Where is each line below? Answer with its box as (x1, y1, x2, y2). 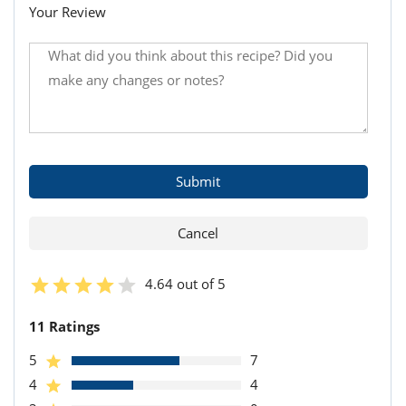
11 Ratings (29, 317, 100, 336)
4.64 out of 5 (145, 275, 226, 294)
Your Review (29, 3, 106, 22)
